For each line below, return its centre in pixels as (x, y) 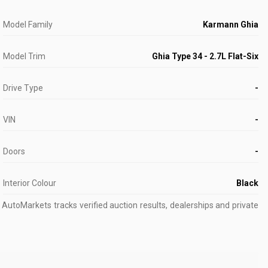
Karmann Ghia (230, 25)
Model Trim (25, 56)
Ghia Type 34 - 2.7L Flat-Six (205, 56)
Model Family (28, 25)
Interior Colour (30, 183)
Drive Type (23, 88)
